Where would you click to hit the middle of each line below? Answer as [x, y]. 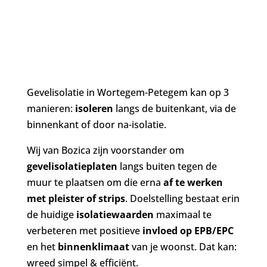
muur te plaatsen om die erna [95, 182]
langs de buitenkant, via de [174, 108]
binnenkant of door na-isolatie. [96, 125]
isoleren [94, 108]
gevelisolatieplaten [72, 166]
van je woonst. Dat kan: [184, 247]
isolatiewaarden [115, 215]
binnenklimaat [94, 247]
